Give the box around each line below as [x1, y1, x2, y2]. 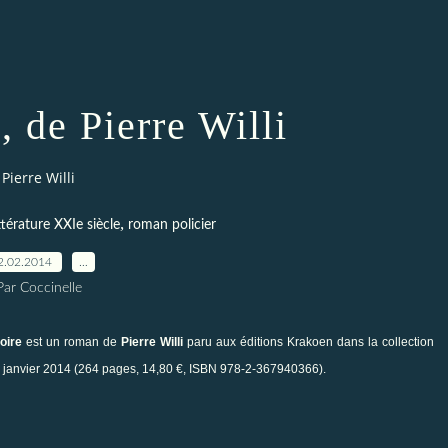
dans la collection [333, 334, 434, 349]
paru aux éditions [183, 334, 287, 349]
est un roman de [22, 334, 121, 349]
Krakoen [287, 334, 333, 349]
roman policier [127, 217, 216, 232]
